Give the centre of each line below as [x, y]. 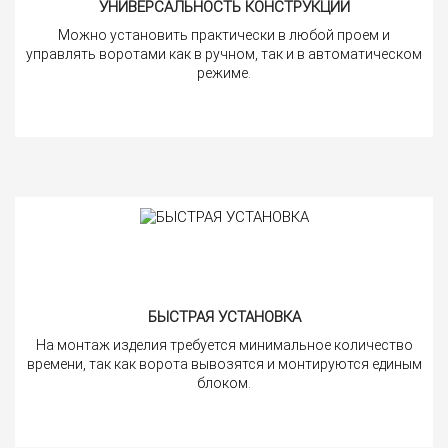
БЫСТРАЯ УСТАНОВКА [224, 316]
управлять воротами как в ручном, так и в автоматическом [224, 53]
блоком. [224, 382]
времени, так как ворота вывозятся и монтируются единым [224, 363]
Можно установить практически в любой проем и [224, 34]
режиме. [224, 72]
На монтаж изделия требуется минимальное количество [224, 344]
